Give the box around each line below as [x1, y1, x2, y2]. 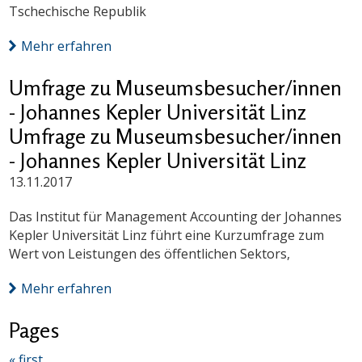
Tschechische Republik [9, 2, 147, 21]
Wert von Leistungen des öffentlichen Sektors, [9, 245, 291, 263]
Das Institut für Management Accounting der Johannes [9, 208, 343, 226]
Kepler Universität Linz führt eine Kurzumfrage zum [9, 226, 325, 245]
